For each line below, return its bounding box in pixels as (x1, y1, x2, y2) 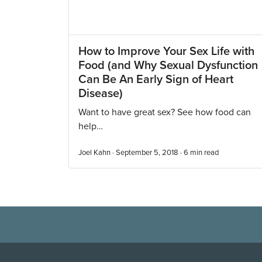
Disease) (78, 87, 123, 101)
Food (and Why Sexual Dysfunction (78, 58, 258, 73)
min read (190, 148, 219, 157)
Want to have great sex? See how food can (78, 106, 251, 118)
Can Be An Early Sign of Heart (78, 73, 233, 87)
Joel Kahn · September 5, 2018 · (78, 148, 184, 157)
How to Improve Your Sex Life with (78, 44, 254, 58)
